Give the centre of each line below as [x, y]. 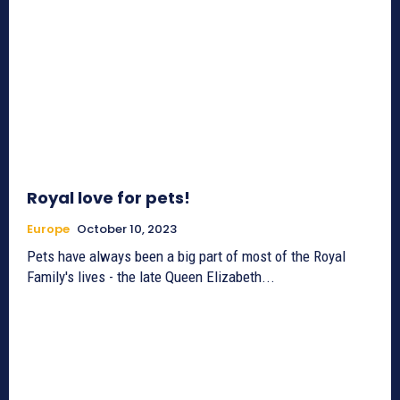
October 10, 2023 [127, 229]
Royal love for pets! [108, 198]
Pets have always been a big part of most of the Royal [186, 257]
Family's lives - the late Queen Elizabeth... [151, 277]
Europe [48, 229]
